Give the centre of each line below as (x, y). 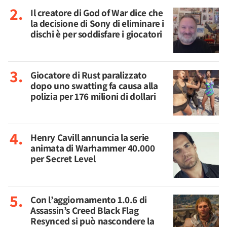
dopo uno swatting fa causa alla (94, 86)
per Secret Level (63, 159)
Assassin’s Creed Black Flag (85, 210)
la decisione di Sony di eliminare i (98, 23)
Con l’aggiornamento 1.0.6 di (89, 200)
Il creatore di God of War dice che (97, 13)
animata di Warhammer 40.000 (93, 148)
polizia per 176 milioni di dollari (93, 96)
